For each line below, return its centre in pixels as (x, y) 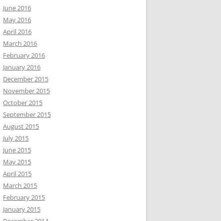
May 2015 (17, 162)
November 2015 (26, 91)
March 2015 (20, 185)
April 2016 (17, 32)
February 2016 (24, 55)
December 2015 (26, 79)
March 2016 (20, 43)
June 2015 (17, 150)
